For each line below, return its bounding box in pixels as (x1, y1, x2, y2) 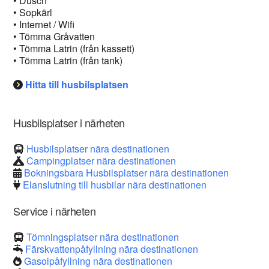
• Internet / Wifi (13, 17, 75, 31)
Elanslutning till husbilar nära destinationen (23, 178, 207, 192)
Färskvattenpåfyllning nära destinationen (25, 242, 199, 256)
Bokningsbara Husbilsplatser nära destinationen (24, 166, 229, 180)
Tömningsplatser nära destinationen (26, 230, 180, 244)
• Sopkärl (13, 5, 53, 19)
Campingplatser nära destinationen (26, 154, 177, 168)
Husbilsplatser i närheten (13, 115, 125, 130)
